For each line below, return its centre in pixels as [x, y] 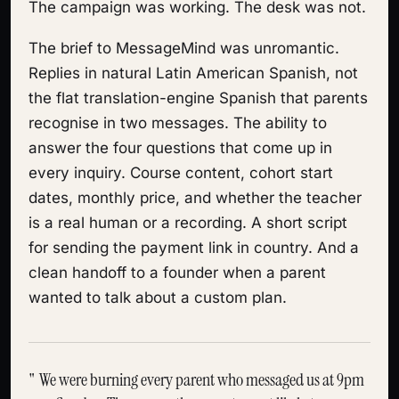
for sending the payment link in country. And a [194, 248]
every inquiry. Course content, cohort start [181, 173]
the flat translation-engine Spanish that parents [198, 98]
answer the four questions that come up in [180, 148]
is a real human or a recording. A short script [188, 223]
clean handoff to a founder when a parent [177, 273]
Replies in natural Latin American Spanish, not [193, 73]
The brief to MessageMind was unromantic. [184, 48]
